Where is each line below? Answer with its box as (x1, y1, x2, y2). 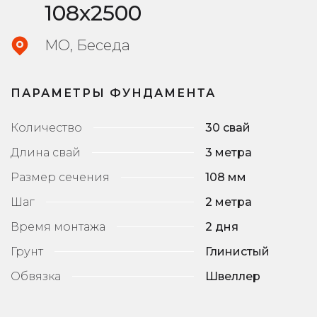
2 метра (204, 195, 252, 209)
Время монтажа (11, 219, 105, 234)
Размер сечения (11, 170, 110, 184)
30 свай (204, 120, 250, 134)
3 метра (204, 145, 252, 159)
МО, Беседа (45, 36, 130, 54)
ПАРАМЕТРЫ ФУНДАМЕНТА (11, 86, 216, 100)
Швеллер (204, 269, 260, 283)
